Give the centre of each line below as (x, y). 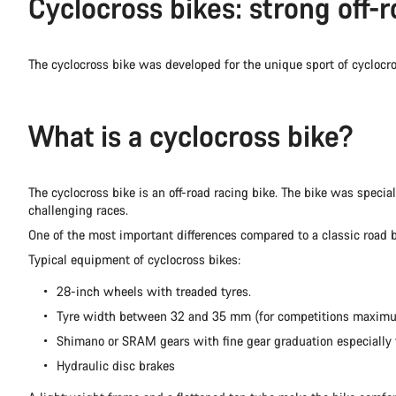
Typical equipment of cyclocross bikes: (134, 260)
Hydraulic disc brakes (116, 366)
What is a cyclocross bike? (191, 136)
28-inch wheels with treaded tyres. (154, 292)
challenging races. (78, 210)
